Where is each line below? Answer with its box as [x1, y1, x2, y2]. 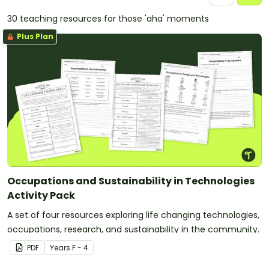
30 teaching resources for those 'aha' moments [7, 13, 209, 25]
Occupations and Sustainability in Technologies [7, 174, 255, 188]
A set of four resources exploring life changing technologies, [7, 208, 259, 221]
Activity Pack [7, 188, 75, 202]
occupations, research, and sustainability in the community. [7, 223, 259, 235]
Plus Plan [15, 31, 53, 41]
